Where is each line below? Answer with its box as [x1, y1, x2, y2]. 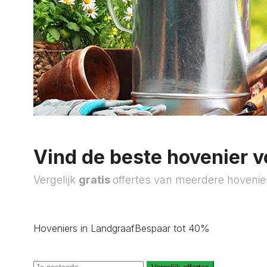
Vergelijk [33, 173, 79, 186]
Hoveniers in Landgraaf [33, 222, 135, 234]
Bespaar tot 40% [135, 222, 210, 234]
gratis [79, 173, 113, 186]
